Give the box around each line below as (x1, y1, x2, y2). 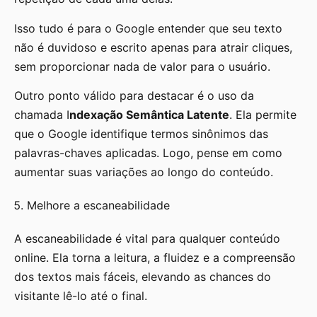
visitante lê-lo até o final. (14, 289, 147, 304)
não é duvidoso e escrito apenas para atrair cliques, (14, 40, 292, 54)
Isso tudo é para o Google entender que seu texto (14, 21, 282, 35)
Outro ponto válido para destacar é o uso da (14, 88, 254, 103)
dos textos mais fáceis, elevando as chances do (14, 270, 271, 284)
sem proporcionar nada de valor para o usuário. (14, 59, 270, 74)
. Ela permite (229, 108, 296, 122)
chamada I (14, 108, 69, 122)
